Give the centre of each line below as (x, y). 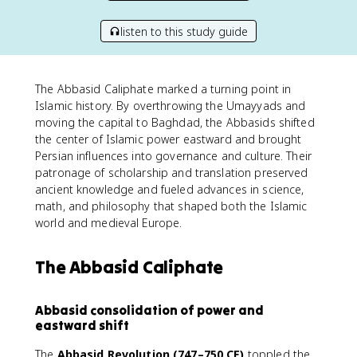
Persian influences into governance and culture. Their (173, 156)
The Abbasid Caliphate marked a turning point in (163, 89)
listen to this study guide (184, 31)
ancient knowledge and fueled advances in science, (170, 189)
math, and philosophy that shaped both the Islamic (171, 206)
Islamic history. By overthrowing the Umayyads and (171, 106)
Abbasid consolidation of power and (149, 310)
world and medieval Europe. (109, 223)
